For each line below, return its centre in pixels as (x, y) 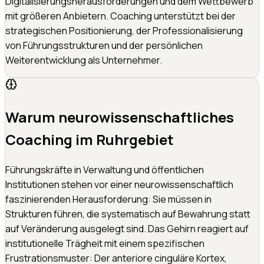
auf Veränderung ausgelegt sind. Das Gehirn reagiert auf (127, 229)
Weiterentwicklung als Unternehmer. (84, 60)
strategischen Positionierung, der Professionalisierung (124, 31)
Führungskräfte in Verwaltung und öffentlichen (105, 170)
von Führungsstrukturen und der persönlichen (104, 46)
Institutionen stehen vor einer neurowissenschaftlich (119, 185)
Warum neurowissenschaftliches (120, 117)
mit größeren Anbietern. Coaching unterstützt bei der (121, 16)
